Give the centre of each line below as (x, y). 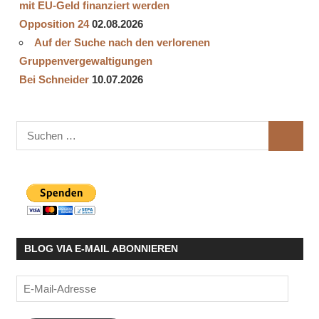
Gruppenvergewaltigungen (86, 61)
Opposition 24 (54, 23)
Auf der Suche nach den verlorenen (122, 42)
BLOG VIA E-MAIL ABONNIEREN (101, 249)
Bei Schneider (54, 79)
